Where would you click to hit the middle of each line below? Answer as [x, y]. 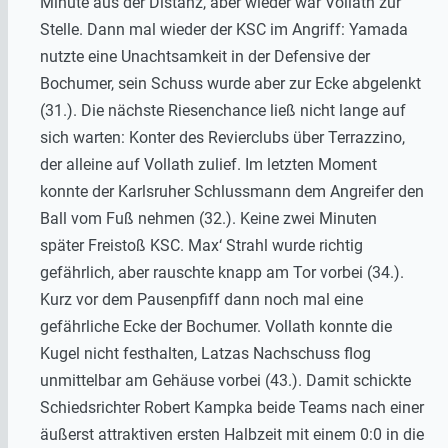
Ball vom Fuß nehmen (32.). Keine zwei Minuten [208, 218]
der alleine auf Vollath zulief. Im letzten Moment [208, 164]
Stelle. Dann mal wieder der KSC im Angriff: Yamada [224, 29]
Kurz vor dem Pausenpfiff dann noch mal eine [201, 299]
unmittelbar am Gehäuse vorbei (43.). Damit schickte [225, 380]
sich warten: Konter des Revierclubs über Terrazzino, [222, 137]
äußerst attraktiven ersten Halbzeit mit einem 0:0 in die [232, 434]
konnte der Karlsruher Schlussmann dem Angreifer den [232, 191]
